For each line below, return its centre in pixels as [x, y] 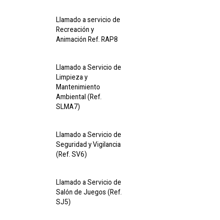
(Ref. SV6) [71, 154]
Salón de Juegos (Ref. [89, 192]
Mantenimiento [78, 87]
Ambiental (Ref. [79, 97]
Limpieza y [72, 77]
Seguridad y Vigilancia [88, 144]
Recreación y [75, 29]
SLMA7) [68, 107]
